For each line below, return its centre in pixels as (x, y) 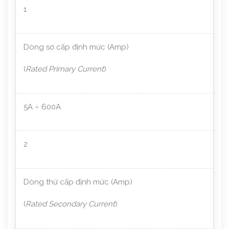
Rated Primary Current (65, 69)
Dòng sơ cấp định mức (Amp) (76, 47)
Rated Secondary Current (70, 204)
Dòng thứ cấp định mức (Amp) (78, 182)
